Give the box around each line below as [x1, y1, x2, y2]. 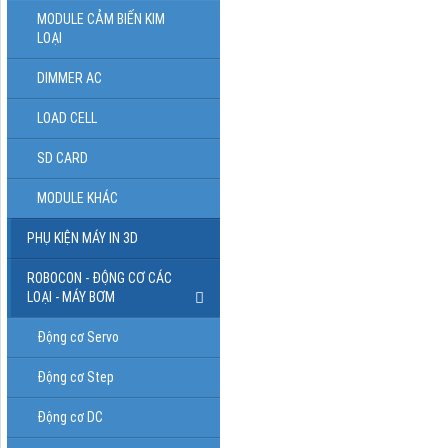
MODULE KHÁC [37, 189, 118, 206]
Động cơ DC [37, 408, 103, 425]
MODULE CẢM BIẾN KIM [37, 10, 165, 27]
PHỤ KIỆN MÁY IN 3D [27, 229, 138, 246]
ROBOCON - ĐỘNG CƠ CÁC [27, 269, 172, 286]
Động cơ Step [37, 368, 114, 385]
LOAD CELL [37, 109, 97, 126]
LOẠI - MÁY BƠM [27, 288, 115, 305]
